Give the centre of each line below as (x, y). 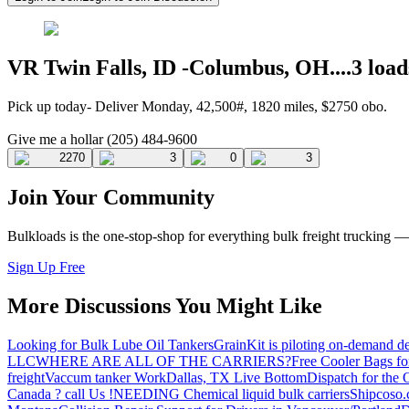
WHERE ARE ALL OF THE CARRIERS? (163, 362)
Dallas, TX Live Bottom (236, 378)
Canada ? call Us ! (60, 394)
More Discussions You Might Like (165, 306)
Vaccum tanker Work (105, 378)
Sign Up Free (46, 267)
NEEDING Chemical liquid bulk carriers (231, 394)
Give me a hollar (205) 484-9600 (102, 139)
